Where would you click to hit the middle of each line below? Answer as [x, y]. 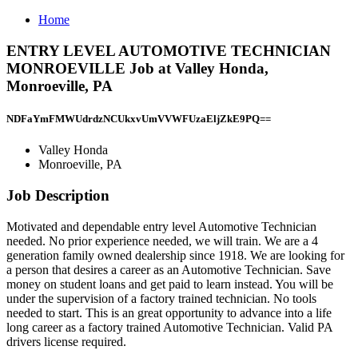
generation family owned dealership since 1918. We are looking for [175, 255]
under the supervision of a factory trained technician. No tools [161, 298]
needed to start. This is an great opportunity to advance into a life [169, 312]
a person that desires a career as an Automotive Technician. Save [169, 269]
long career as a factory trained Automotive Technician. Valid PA [169, 327]
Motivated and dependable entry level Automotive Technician [161, 226]
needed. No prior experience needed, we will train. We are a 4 [162, 241]
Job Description [58, 195]
